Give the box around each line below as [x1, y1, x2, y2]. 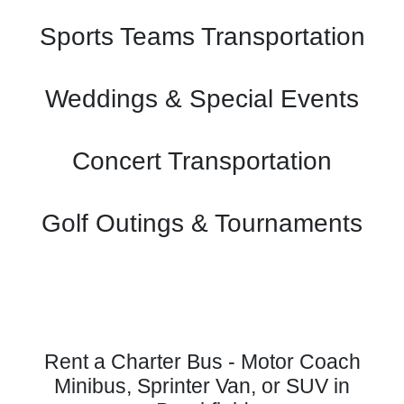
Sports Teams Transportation [39, 23, 365, 50]
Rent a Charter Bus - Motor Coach [43, 350, 361, 373]
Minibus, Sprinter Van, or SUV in [54, 374, 350, 398]
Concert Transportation [72, 147, 332, 175]
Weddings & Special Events [45, 85, 359, 113]
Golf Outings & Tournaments [41, 209, 363, 237]
